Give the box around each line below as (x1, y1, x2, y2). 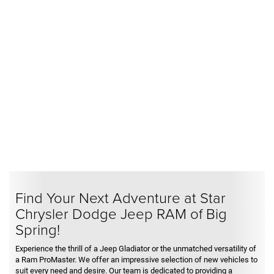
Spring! (15, 218, 60, 239)
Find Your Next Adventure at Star (15, 187, 226, 207)
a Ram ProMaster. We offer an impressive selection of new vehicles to (15, 254, 257, 264)
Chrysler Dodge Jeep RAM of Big (15, 202, 227, 223)
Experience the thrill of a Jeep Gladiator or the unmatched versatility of (15, 243, 256, 253)
